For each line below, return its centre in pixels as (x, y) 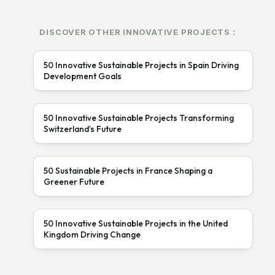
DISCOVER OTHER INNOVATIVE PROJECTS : (137, 32)
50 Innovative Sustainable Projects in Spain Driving (141, 65)
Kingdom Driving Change (92, 234)
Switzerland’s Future (83, 129)
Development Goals (83, 76)
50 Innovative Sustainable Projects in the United (136, 223)
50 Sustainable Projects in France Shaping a (128, 170)
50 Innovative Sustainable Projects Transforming (139, 118)
